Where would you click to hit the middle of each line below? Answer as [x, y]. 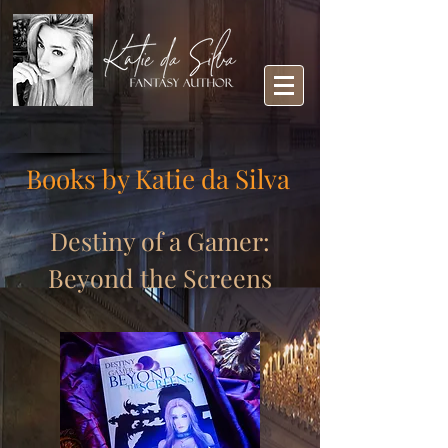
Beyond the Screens [160, 277]
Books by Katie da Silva [157, 178]
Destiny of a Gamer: [160, 240]
